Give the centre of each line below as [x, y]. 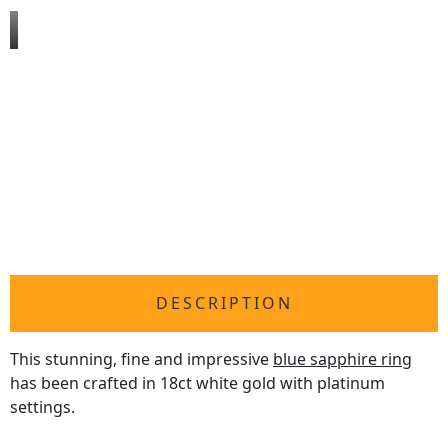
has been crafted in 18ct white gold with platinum [197, 383]
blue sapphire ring [342, 359]
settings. [42, 407]
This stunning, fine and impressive [141, 359]
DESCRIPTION [224, 303]
